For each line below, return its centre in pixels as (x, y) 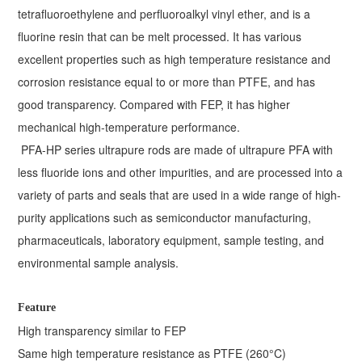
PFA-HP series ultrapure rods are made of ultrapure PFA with (176, 150)
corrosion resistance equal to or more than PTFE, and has (167, 82)
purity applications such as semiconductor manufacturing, (165, 218)
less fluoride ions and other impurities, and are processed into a (181, 173)
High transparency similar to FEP (102, 331)
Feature (37, 308)
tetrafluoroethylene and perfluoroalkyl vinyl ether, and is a (164, 14)
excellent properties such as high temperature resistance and (175, 59)
